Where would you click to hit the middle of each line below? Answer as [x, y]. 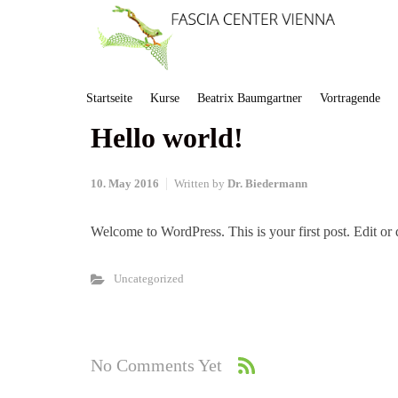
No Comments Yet [156, 365]
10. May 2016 [125, 184]
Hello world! [167, 138]
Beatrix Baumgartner [250, 98]
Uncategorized [148, 279]
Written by [201, 184]
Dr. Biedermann [267, 184]
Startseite [109, 98]
